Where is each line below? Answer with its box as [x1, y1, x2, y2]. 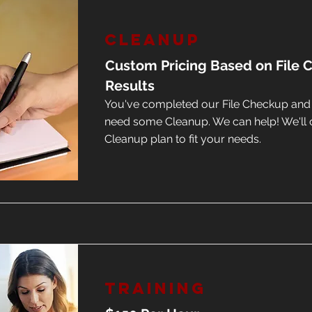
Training [104, 279, 206, 298]
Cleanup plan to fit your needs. [104, 132, 261, 146]
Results [105, 77, 155, 94]
